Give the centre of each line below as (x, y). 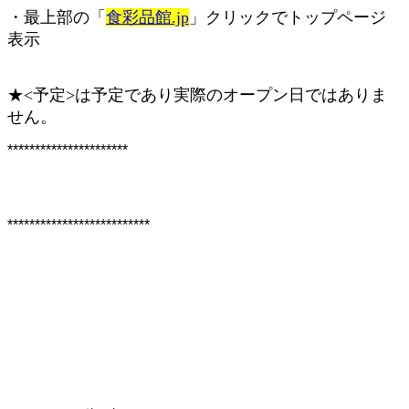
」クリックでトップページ (288, 18)
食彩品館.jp (147, 18)
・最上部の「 (57, 18)
